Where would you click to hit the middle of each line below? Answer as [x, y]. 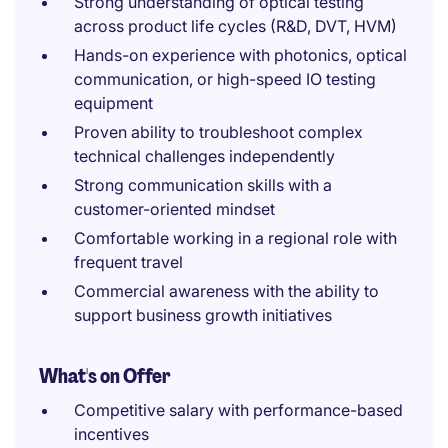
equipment [113, 103]
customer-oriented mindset [174, 209]
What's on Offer [105, 376]
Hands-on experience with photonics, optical [240, 55]
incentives [111, 434]
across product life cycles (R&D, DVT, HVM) [235, 26]
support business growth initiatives [203, 315]
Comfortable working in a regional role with [235, 238]
